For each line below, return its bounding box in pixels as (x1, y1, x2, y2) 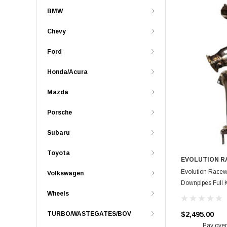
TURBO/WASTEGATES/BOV (47, 210, 131, 218)
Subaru (47, 129, 70, 137)
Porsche (47, 109, 72, 117)
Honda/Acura (47, 68, 88, 76)
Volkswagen (47, 170, 84, 177)
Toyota (47, 149, 70, 157)
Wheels (47, 190, 69, 198)
